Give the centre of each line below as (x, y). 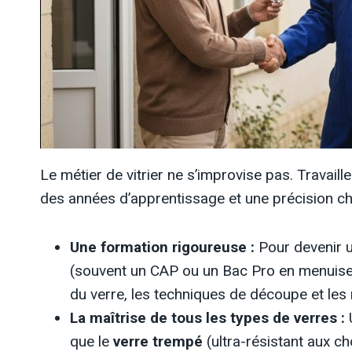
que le (92, 341)
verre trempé (158, 341)
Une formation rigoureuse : (162, 247)
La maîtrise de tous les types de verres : (207, 318)
